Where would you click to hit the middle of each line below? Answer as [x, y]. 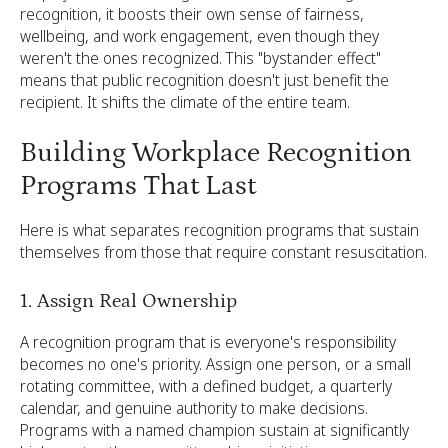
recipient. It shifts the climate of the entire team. [185, 102]
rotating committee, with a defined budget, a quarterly [206, 386]
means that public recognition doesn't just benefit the [204, 80]
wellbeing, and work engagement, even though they [199, 36]
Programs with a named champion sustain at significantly [214, 430]
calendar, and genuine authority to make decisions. [194, 408]
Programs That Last [138, 186]
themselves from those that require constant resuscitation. [223, 252]
